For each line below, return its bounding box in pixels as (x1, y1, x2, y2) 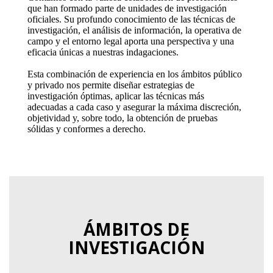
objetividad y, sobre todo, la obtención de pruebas (27, 113, 218, 123)
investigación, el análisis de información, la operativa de (27, 25, 241, 35)
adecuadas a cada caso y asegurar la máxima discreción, (27, 102, 241, 112)
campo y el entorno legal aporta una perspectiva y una (27, 36, 234, 46)
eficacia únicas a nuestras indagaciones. (27, 47, 179, 57)
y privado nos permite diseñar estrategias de (27, 80, 194, 90)
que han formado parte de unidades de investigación (27, 3, 227, 13)
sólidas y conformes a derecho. (27, 124, 146, 134)
